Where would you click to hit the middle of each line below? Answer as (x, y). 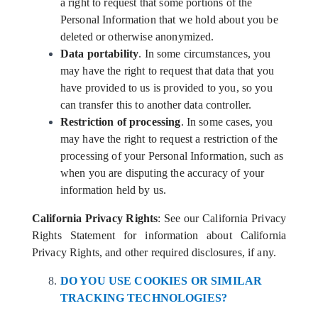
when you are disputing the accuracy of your (162, 173)
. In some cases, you (227, 122)
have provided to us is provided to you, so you (166, 88)
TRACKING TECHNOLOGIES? (144, 298)
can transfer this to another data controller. (156, 105)
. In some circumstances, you (205, 54)
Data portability (99, 54)
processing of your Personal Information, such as (172, 156)
